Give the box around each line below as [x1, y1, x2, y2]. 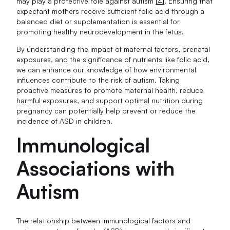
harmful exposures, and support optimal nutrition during [16, 95, 203, 105]
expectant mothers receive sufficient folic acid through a [16, 6, 205, 15]
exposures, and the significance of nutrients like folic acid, [16, 54, 210, 64]
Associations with [16, 155, 175, 180]
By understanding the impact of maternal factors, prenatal [16, 44, 210, 53]
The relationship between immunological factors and [16, 216, 191, 225]
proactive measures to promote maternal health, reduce [16, 85, 204, 94]
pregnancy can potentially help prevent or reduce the [16, 106, 196, 115]
